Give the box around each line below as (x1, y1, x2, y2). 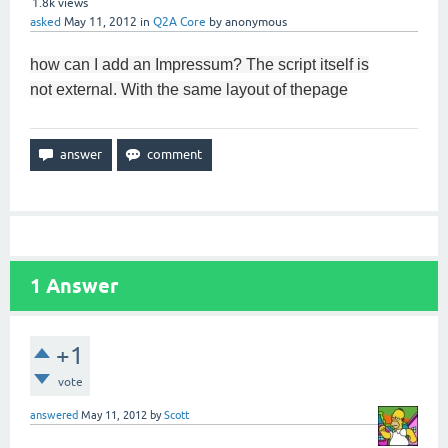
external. (56, 81, 117, 98)
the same (157, 81, 222, 98)
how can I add (30, 56, 129, 73)
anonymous (225, 15, 287, 29)
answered (30, 409, 78, 421)
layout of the (226, 81, 312, 98)
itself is (320, 56, 369, 73)
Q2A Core (153, 15, 206, 29)
